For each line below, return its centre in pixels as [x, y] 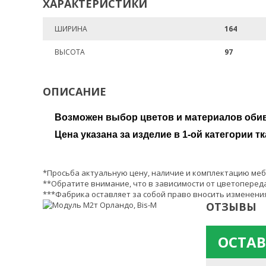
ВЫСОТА [70, 52]
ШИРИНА [71, 29]
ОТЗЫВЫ [231, 207]
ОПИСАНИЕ [75, 91]
